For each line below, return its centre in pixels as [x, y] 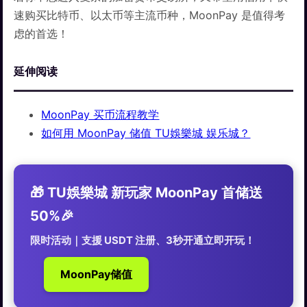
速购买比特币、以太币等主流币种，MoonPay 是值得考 [150, 15]
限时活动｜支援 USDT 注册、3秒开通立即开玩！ [143, 241]
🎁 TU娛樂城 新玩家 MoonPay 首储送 [147, 193]
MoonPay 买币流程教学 [100, 115]
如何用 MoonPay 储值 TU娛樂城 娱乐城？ [146, 133]
